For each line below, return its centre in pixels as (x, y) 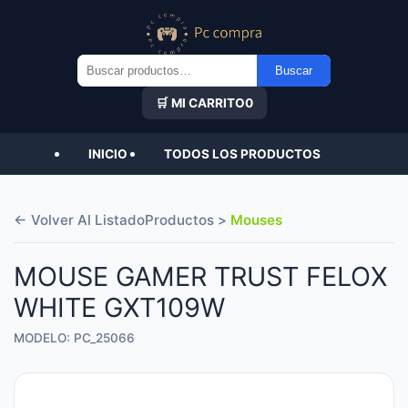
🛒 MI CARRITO (200, 102)
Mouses (256, 219)
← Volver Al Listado (79, 219)
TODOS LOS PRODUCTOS (242, 153)
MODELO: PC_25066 (74, 337)
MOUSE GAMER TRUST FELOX (200, 276)
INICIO (107, 153)
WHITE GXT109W (119, 307)
